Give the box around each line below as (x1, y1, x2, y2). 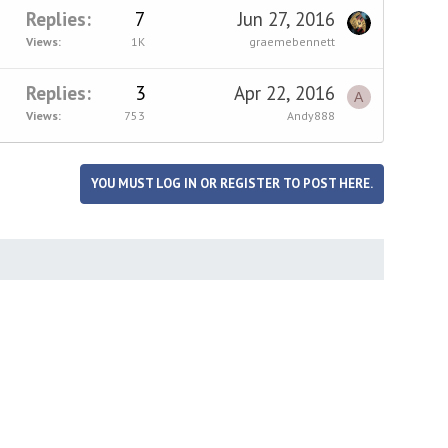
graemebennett (248, 33, 335, 49)
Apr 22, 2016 (233, 80, 335, 105)
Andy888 (286, 107, 335, 123)
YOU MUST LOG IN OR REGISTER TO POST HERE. (90, 175, 373, 192)
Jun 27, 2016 (237, 6, 335, 31)
